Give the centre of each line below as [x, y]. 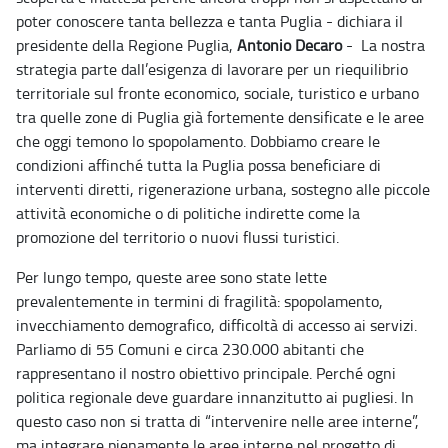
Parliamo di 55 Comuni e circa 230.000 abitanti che [190, 349]
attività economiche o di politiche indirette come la [188, 213]
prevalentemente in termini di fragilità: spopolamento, [199, 301]
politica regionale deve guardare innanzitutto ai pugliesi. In [215, 397]
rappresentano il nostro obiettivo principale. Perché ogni [206, 373]
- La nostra [383, 45]
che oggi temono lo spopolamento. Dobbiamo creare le [198, 141]
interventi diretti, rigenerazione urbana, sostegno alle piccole [223, 189]
